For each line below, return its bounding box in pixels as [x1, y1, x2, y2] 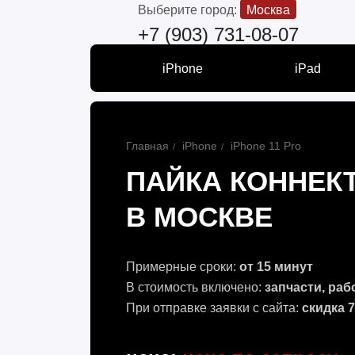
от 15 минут [239, 259, 313, 273]
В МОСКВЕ [125, 200, 273, 232]
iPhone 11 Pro [230, 139, 301, 152]
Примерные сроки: [125, 259, 239, 273]
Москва [246, 3, 290, 17]
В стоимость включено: [125, 280, 265, 294]
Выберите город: [137, 3, 240, 17]
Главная [125, 139, 169, 152]
